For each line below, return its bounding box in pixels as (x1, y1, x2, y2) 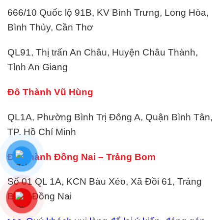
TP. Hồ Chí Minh (7, 126, 76, 137)
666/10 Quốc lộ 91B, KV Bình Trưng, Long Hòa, (7, 7, 209, 18)
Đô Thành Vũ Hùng (7, 86, 93, 97)
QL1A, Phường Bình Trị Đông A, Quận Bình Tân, (7, 111, 213, 122)
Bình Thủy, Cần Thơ (7, 22, 93, 33)
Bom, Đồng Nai (7, 191, 72, 202)
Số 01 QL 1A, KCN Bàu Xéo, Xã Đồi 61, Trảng (7, 176, 202, 187)
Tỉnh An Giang (7, 62, 68, 73)
